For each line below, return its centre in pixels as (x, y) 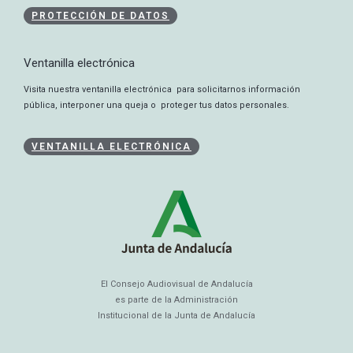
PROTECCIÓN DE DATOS (100, 15)
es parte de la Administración (176, 300)
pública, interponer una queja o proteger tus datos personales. (158, 105)
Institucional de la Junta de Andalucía (176, 316)
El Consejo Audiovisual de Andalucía (176, 284)
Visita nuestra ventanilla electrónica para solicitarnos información (163, 89)
